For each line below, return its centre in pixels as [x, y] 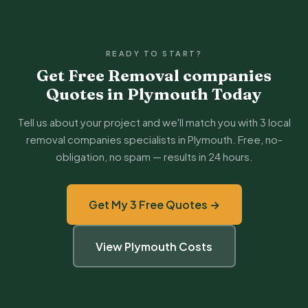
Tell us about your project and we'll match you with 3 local [154, 122]
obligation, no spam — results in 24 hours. [154, 156]
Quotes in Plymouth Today [154, 94]
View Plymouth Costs [154, 246]
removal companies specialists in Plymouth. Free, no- [154, 139]
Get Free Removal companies [154, 76]
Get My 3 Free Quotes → [154, 205]
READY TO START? [154, 53]
